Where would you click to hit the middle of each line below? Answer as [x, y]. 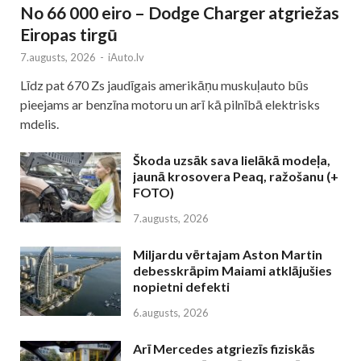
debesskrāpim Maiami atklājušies [232, 271]
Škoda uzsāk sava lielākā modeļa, [232, 160]
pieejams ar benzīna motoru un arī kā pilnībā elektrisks [170, 105]
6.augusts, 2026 [171, 313]
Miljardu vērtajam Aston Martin [228, 255]
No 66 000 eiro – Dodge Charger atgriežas [180, 13]
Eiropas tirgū [69, 35]
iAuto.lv [126, 58]
